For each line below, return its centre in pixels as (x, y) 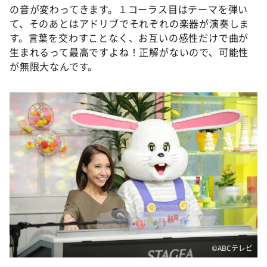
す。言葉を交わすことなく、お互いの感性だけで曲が (129, 38)
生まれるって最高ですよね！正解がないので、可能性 (129, 52)
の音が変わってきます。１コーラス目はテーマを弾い (129, 9)
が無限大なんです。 (54, 66)
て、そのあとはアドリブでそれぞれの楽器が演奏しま (130, 24)
